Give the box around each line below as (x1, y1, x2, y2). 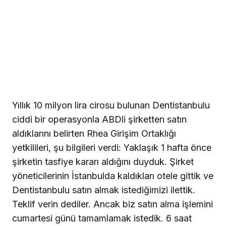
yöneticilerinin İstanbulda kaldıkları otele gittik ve (12, 171, 213, 182)
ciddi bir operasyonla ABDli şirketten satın (12, 114, 187, 125)
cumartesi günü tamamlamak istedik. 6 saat (12, 213, 192, 224)
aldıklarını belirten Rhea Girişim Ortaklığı (12, 128, 176, 139)
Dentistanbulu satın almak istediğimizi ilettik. (12, 185, 195, 196)
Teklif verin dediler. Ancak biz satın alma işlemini (12, 199, 213, 210)
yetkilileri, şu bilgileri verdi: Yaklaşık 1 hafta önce (12, 142, 211, 153)
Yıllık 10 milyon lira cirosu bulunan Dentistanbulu (12, 100, 210, 111)
